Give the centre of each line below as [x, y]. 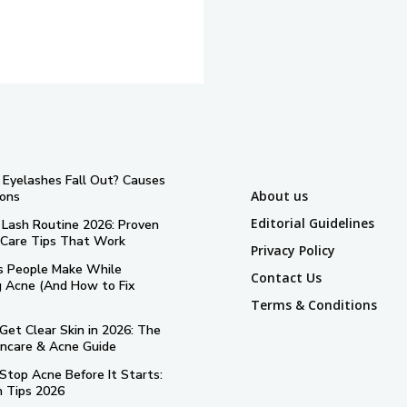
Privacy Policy [293, 250]
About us [279, 196]
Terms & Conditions [314, 305]
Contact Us [286, 278]
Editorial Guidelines [313, 223]
